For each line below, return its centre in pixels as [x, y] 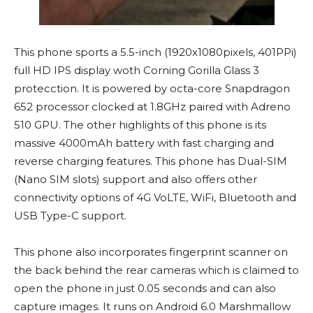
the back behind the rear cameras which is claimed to [156, 270]
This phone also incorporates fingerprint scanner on [151, 252]
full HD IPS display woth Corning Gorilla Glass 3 [137, 71]
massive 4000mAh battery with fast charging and [144, 143]
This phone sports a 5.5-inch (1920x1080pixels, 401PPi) [155, 52]
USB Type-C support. [70, 216]
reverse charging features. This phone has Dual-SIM [151, 161]
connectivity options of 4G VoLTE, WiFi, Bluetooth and [155, 198]
